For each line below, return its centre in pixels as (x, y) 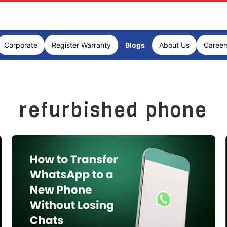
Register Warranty (81, 45)
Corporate (21, 45)
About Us (174, 45)
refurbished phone (113, 110)
